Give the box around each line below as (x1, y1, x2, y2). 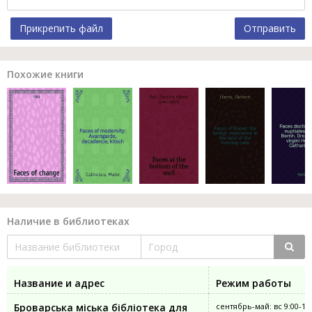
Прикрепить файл (19, 22, 103, 36)
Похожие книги (7, 68, 84, 81)
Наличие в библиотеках (7, 214, 130, 228)
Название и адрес (14, 276, 104, 290)
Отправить (244, 22, 296, 36)
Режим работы (216, 276, 291, 290)
